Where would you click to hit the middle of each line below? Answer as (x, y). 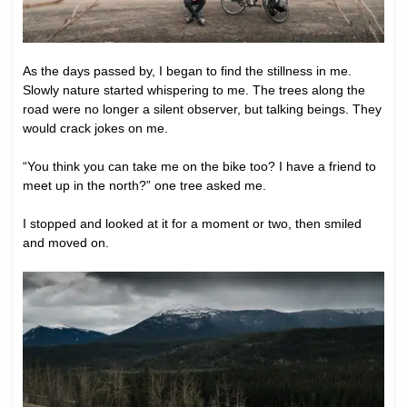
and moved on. (66, 242)
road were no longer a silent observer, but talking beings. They (202, 109)
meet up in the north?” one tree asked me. (144, 185)
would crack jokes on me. (95, 128)
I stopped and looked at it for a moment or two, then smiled (192, 223)
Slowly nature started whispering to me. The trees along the (194, 89)
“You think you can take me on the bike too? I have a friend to (199, 166)
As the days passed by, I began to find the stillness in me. (187, 70)
